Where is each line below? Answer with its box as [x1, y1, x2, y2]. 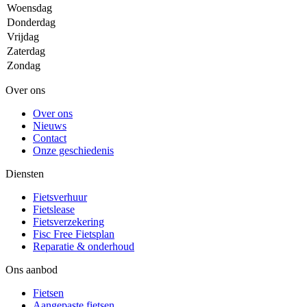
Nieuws [33, 119, 66, 132]
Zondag [7, 59, 40, 71]
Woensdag [7, 1, 52, 14]
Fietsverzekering [33, 215, 104, 228]
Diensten [5, 167, 44, 180]
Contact [33, 132, 66, 144]
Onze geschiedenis [33, 144, 114, 156]
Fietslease [33, 203, 75, 215]
